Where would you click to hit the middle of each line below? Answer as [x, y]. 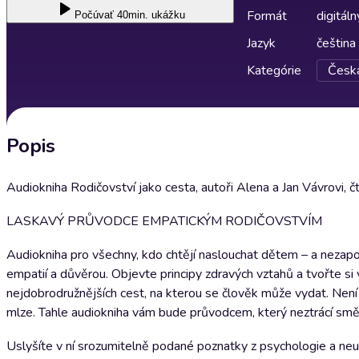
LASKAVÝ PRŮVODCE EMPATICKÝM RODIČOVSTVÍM [164, 221]
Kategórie [274, 71]
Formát [267, 16]
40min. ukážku [151, 15]
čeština [336, 43]
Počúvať [94, 15]
